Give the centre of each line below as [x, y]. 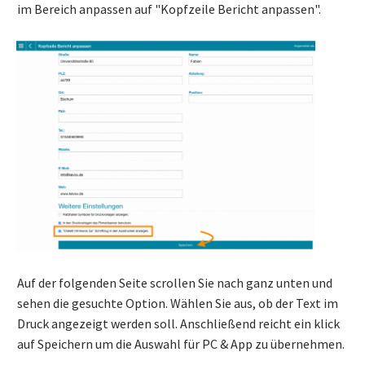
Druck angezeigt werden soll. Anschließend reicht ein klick [178, 324]
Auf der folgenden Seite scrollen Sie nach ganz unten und [175, 283]
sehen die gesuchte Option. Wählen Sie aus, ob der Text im [178, 303]
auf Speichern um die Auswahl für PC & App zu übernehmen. [182, 344]
